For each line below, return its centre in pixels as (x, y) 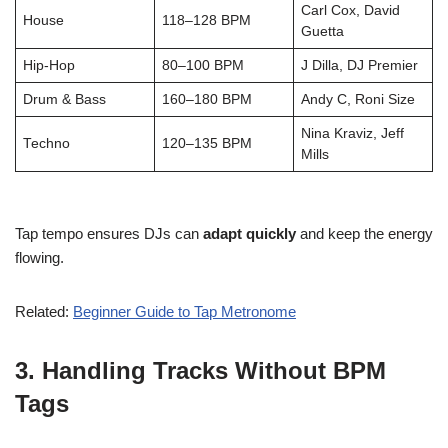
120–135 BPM (206, 143)
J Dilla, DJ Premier (359, 65)
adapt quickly (249, 233)
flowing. (39, 257)
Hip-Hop (48, 65)
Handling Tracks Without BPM (214, 370)
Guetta (322, 31)
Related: (44, 311)
